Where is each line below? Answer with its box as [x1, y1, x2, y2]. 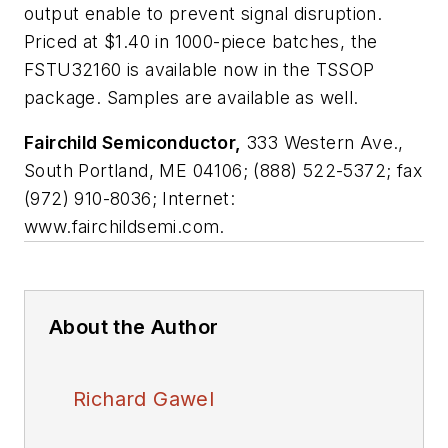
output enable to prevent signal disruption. [24, 2, 383, 24]
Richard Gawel [73, 387, 215, 412]
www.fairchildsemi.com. [24, 216, 225, 238]
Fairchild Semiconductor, [24, 132, 242, 154]
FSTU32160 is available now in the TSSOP [24, 58, 375, 80]
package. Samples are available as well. [24, 86, 359, 108]
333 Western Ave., [241, 132, 404, 154]
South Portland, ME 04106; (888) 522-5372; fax [24, 160, 422, 182]
